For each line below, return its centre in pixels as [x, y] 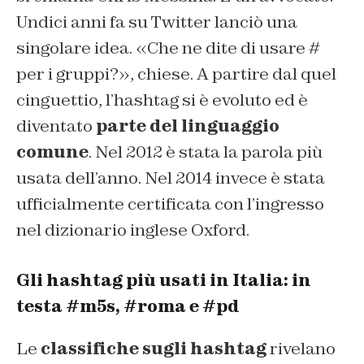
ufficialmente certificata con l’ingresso [170, 204]
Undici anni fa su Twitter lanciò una [157, 22]
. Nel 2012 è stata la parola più [206, 152]
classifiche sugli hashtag [154, 348]
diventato [56, 126]
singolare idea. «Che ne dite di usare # [168, 48]
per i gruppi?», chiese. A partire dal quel [176, 74]
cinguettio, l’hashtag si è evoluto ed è [162, 100]
